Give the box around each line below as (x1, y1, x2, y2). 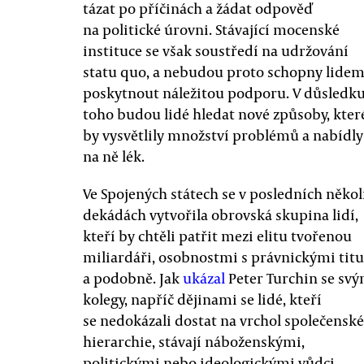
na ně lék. (83, 146, 145, 166)
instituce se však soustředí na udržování (83, 41, 349, 60)
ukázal (183, 268, 225, 288)
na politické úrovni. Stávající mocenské (83, 19, 340, 39)
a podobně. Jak (83, 268, 183, 288)
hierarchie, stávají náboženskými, (83, 331, 305, 351)
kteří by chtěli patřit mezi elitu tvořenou (83, 226, 352, 245)
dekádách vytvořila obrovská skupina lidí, (83, 205, 358, 224)
